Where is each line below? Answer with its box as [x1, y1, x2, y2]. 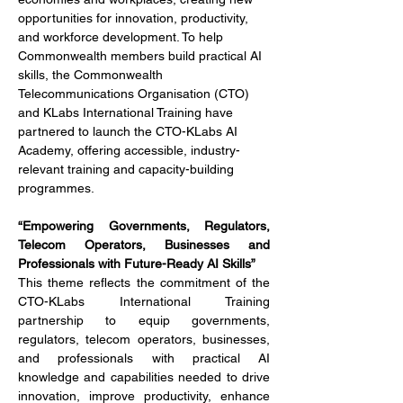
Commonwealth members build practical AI [18, 49, 265, 63]
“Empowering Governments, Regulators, [18, 219, 270, 233]
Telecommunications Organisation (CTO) [18, 86, 253, 101]
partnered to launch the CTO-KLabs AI [18, 124, 241, 139]
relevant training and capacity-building [18, 162, 237, 176]
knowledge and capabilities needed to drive [18, 370, 270, 384]
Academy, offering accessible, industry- [18, 143, 240, 157]
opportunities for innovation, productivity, [18, 11, 252, 25]
